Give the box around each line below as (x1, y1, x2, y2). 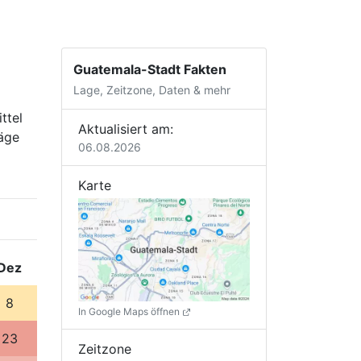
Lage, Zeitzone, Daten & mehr (73, 83, 231, 98)
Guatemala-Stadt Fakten (73, 61, 227, 78)
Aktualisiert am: (78, 120, 173, 137)
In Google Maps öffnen (78, 305, 182, 317)
